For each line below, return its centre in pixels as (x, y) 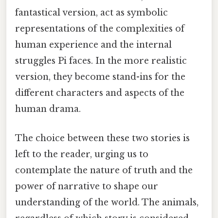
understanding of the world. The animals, (107, 202)
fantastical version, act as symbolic (91, 13)
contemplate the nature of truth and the (104, 170)
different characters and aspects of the (100, 93)
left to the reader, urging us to (82, 154)
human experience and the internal (93, 45)
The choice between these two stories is (102, 138)
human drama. (48, 109)
